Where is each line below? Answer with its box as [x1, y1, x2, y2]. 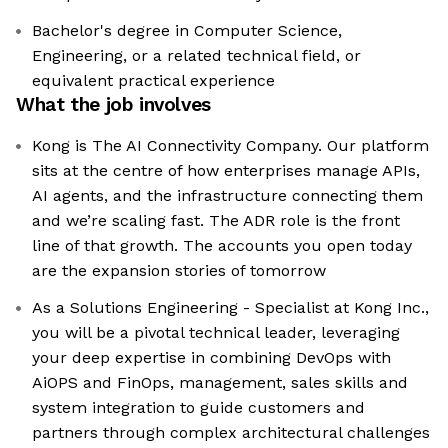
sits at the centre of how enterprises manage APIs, [32, 161, 420, 181]
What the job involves [16, 93, 211, 117]
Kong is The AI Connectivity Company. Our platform [32, 136, 429, 156]
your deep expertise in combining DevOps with [32, 348, 391, 368]
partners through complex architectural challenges [32, 423, 430, 443]
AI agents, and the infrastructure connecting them [32, 186, 423, 206]
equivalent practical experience [32, 71, 275, 91]
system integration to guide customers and [32, 398, 365, 418]
